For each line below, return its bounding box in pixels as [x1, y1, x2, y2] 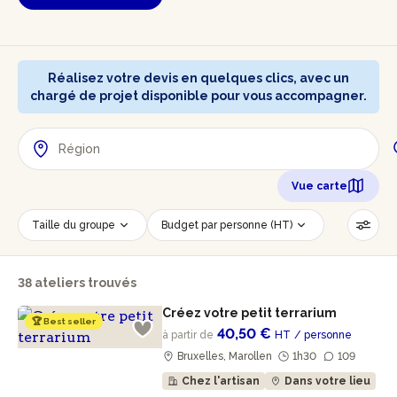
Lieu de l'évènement [32, 251, 138, 263]
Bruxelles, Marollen [175, 350, 276, 362]
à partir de [162, 329, 214, 341]
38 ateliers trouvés [18, 276, 136, 290]
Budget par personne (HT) [161, 219, 292, 231]
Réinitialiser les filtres [160, 283, 286, 295]
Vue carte [292, 180, 347, 192]
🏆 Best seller [32, 316, 96, 326]
